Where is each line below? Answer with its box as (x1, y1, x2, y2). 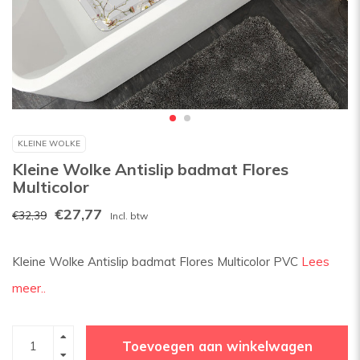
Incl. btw (110, 210, 148, 222)
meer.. (12, 280, 46, 296)
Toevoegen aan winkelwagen (121, 337, 313, 354)
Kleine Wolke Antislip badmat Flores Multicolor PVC (12, 254, 301, 269)
